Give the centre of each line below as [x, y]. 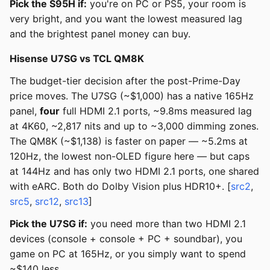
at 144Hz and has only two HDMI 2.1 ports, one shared [134, 171]
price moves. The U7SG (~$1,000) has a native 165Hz [132, 96]
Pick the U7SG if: [49, 224]
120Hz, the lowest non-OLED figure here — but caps [130, 156]
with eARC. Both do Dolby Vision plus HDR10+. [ [120, 187]
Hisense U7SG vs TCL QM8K [77, 59]
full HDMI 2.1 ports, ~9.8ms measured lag [156, 111]
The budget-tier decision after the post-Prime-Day [125, 81]
